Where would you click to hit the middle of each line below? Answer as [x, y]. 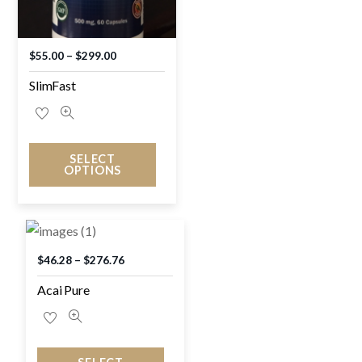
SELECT [93, 158]
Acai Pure [63, 290]
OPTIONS [93, 170]
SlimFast [53, 86]
